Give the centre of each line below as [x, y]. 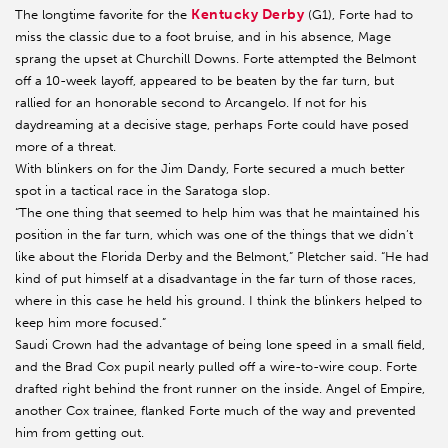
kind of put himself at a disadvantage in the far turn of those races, [215, 279]
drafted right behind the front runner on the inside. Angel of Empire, [220, 389]
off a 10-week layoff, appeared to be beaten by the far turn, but [204, 81]
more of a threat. [67, 147]
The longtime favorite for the [103, 15]
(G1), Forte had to [359, 15]
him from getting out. [81, 433]
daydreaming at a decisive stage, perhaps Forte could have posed [212, 125]
